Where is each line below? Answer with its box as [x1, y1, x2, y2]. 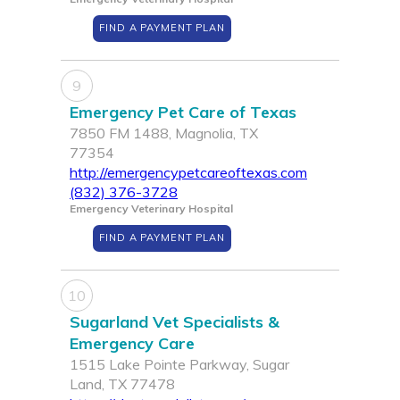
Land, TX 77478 [70, 375, 175, 394]
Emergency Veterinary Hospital [70, 202, 233, 216]
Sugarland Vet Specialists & [70, 312, 279, 333]
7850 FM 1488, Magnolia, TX [70, 124, 258, 143]
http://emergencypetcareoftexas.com [70, 163, 307, 182]
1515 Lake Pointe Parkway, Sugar [70, 355, 289, 374]
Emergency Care [70, 333, 195, 354]
